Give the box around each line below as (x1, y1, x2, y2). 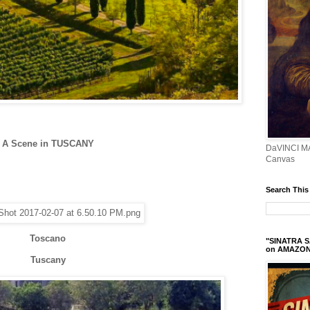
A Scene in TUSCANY (1, 138, 94, 149)
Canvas (266, 154, 295, 164)
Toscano (30, 233, 66, 244)
